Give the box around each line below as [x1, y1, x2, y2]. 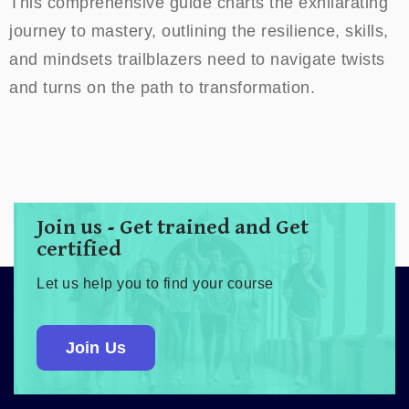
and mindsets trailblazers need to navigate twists [9, 49, 385, 68]
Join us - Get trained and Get [37, 215, 309, 238]
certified [37, 237, 121, 260]
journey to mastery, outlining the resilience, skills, [9, 21, 389, 40]
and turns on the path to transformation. [9, 78, 315, 97]
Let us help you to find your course [37, 275, 274, 291]
